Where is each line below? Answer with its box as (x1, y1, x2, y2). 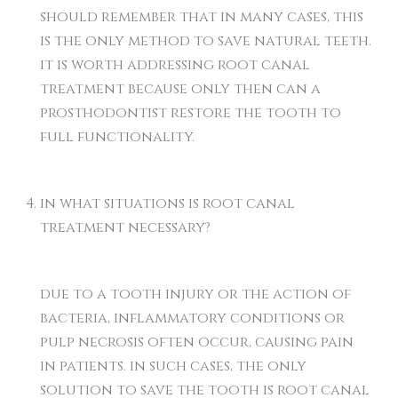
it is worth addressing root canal (40, 55, 310, 75)
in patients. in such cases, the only (40, 356, 306, 376)
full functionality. (40, 127, 195, 147)
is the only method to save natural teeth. (40, 31, 371, 51)
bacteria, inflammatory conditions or (40, 308, 345, 328)
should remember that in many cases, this (40, 7, 363, 27)
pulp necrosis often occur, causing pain (40, 332, 354, 352)
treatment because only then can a (40, 79, 321, 99)
